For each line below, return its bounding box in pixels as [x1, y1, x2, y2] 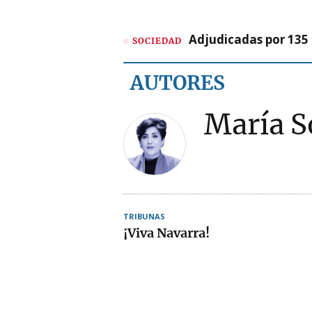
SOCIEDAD [132, 35, 182, 46]
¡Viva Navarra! [123, 225, 210, 241]
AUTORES [130, 70, 225, 95]
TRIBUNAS [123, 211, 165, 221]
